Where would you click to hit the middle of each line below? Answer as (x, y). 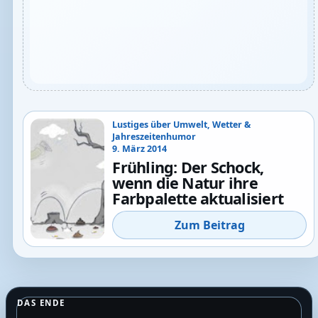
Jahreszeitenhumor (154, 137)
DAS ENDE (41, 303)
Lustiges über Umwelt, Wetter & (182, 125)
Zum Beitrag (209, 225)
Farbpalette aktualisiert (198, 198)
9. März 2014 (140, 149)
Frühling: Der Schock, (188, 167)
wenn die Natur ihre (185, 182)
